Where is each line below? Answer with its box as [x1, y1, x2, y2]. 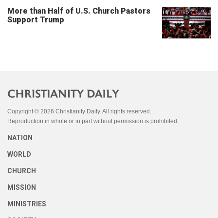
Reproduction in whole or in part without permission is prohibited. [7, 118, 179, 125]
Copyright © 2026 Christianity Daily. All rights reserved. [7, 108, 151, 115]
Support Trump [7, 15, 64, 24]
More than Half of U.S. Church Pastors [7, 6, 150, 16]
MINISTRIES [7, 200, 46, 208]
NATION [7, 134, 33, 142]
